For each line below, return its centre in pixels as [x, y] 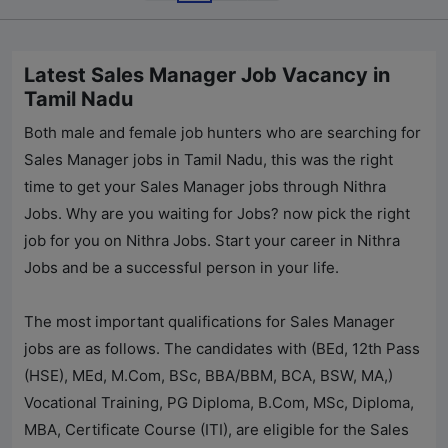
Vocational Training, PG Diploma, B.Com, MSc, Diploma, [219, 403]
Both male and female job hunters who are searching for [222, 133]
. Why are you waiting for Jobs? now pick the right [234, 214]
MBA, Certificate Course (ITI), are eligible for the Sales [216, 430]
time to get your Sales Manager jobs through [183, 187]
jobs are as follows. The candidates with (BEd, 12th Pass [222, 349]
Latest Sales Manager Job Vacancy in [207, 75]
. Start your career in [282, 241]
